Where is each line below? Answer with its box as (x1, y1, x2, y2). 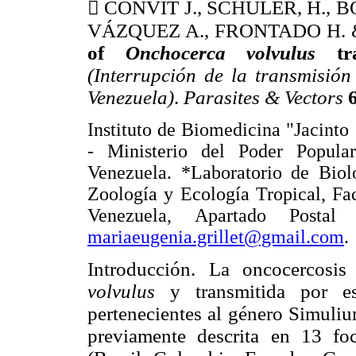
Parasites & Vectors (184, 87, 348, 109)
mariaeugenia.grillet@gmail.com (87, 226, 344, 248)
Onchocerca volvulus (125, 42, 337, 64)
